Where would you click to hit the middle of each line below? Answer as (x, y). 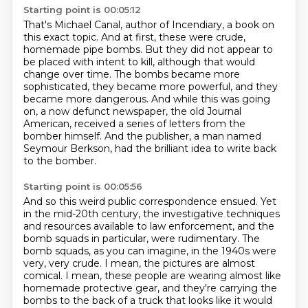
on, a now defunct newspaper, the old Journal (132, 111)
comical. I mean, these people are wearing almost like (152, 276)
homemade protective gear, (92, 288)
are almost (229, 263)
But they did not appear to (209, 49)
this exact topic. (62, 37)
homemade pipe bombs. (84, 49)
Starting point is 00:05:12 (82, 10)
